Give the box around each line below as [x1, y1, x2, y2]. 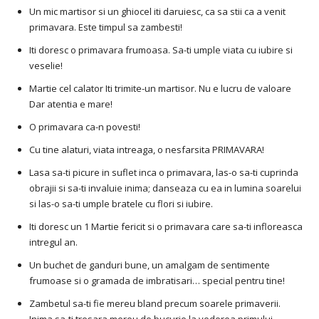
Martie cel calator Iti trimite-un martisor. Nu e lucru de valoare [29, 82, 291, 95]
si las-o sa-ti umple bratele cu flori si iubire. [29, 197, 213, 211]
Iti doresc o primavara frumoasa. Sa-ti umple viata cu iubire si [29, 43, 293, 57]
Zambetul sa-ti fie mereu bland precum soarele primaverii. [29, 297, 281, 310]
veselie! [29, 59, 63, 73]
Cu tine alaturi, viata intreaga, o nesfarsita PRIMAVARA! [29, 143, 264, 157]
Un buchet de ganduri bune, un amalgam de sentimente [29, 258, 270, 272]
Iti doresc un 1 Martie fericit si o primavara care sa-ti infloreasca [29, 220, 303, 234]
